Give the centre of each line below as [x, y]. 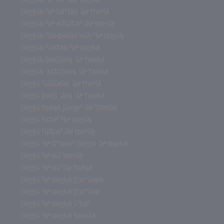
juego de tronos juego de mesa [74, 143]
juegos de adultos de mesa [67, 23]
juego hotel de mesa [55, 119]
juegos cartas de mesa [60, 47]
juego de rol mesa [51, 155]
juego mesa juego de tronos [69, 107]
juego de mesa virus [55, 203]
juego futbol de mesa [57, 131]
